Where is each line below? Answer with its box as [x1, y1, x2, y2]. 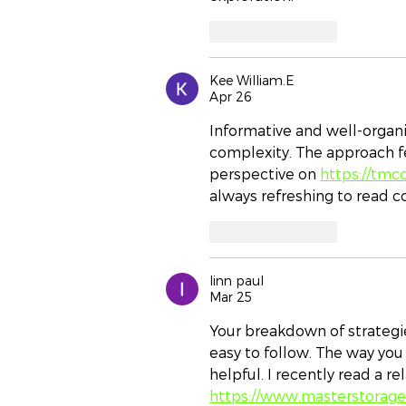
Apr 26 [209, 89, 252, 105]
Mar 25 [209, 289, 252, 305]
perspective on [209, 165, 320, 183]
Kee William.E [209, 72, 294, 89]
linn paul [209, 273, 264, 289]
